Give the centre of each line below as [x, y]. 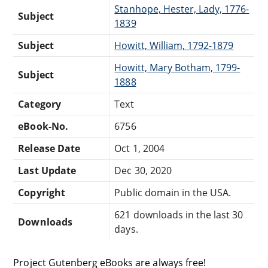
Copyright [42, 192]
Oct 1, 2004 [139, 148]
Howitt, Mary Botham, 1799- [177, 67]
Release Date [49, 148]
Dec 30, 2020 [143, 170]
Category [39, 104]
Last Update [47, 170]
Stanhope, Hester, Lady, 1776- [182, 9]
